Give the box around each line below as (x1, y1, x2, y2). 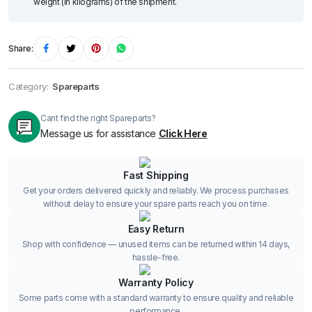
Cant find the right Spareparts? (40, 113, 156, 124)
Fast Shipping (123, 169, 189, 181)
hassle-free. (132, 251, 180, 263)
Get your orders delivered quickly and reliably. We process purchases (23, 185, 289, 196)
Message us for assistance (40, 127, 159, 140)
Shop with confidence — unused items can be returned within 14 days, (22, 238, 290, 249)
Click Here (158, 127, 208, 140)
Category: (8, 80, 49, 92)
